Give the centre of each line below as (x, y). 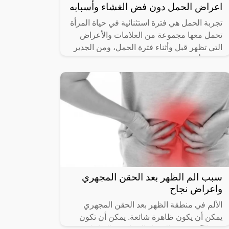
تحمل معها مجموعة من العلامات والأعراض (151, 35)
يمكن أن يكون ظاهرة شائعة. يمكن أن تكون (151, 217)
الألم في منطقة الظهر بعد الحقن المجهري (153, 205)
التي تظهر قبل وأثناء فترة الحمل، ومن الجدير (148, 48)
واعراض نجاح (196, 189)
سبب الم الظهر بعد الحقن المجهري (152, 177)
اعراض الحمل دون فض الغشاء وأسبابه (146, 7)
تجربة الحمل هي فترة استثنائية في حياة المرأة (146, 23)
